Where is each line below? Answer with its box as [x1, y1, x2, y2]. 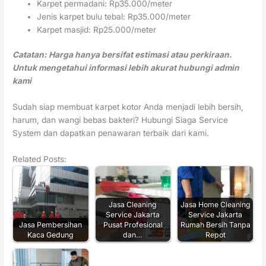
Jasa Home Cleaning [180, 199, 251, 209]
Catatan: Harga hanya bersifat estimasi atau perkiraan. [12, 50, 233, 60]
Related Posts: [12, 154, 67, 164]
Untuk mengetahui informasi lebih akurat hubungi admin [12, 63, 240, 73]
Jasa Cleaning [109, 199, 157, 209]
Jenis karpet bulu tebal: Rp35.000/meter [37, 11, 191, 21]
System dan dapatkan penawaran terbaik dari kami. [12, 128, 210, 138]
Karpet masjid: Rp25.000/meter [37, 24, 157, 34]
